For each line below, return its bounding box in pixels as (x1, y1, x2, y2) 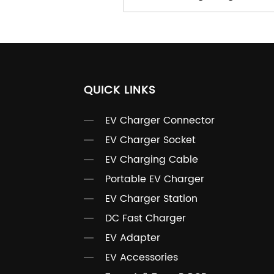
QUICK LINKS (83, 81, 156, 100)
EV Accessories (105, 250, 178, 266)
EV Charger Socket (105, 132, 196, 149)
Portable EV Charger (105, 171, 204, 188)
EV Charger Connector (105, 113, 215, 129)
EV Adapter (105, 230, 160, 246)
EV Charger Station (105, 191, 198, 207)
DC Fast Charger (105, 210, 186, 227)
